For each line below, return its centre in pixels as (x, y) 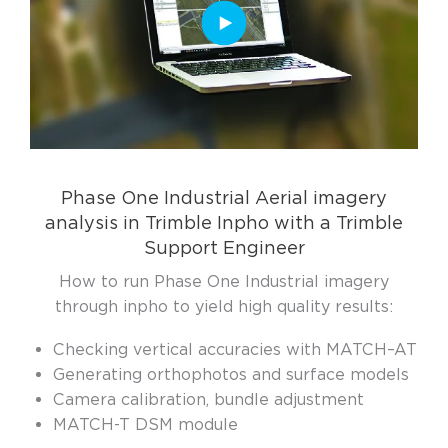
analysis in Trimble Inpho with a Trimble (224, 223)
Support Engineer (224, 248)
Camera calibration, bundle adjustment (208, 400)
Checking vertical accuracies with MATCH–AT (234, 350)
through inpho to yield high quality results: (224, 307)
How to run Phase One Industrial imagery (224, 282)
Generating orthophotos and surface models (230, 375)
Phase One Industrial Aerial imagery (224, 198)
